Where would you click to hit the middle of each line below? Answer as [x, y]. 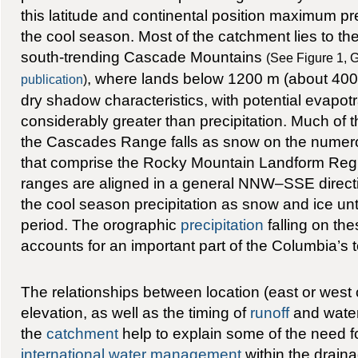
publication [52, 79]
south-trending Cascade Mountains [143, 56]
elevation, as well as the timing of [135, 313]
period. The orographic [100, 224]
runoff [269, 313]
